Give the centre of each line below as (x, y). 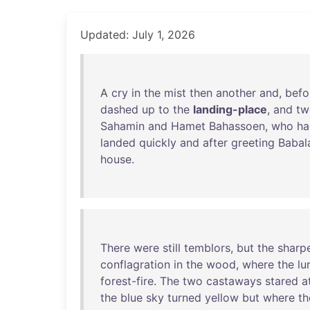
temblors (207, 248)
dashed (119, 109)
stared (282, 281)
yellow (222, 298)
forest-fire (127, 281)
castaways (234, 281)
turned (184, 298)
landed (118, 143)
